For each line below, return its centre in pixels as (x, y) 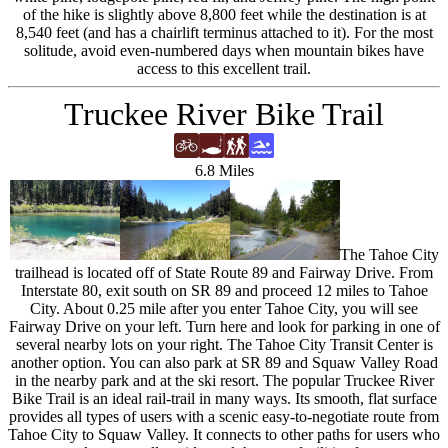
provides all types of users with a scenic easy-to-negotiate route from (224, 416)
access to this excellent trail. (224, 68)
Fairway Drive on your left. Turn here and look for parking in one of (224, 326)
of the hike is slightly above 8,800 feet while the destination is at (224, 14)
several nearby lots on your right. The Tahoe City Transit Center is (224, 344)
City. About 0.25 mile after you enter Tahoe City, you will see (224, 308)
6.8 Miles (224, 170)
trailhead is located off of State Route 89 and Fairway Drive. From (224, 272)
